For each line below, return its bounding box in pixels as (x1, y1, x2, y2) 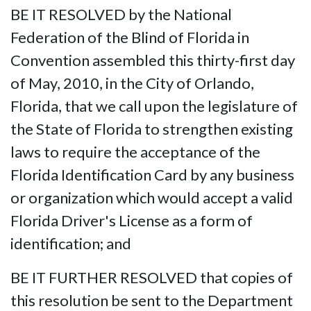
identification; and (10, 233, 131, 253)
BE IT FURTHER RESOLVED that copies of (10, 267, 293, 287)
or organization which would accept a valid (10, 187, 293, 207)
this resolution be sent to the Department (10, 290, 293, 310)
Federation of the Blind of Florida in (10, 27, 249, 47)
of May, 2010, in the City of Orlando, (10, 73, 254, 92)
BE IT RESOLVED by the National (10, 4, 232, 24)
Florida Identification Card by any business (10, 165, 294, 184)
